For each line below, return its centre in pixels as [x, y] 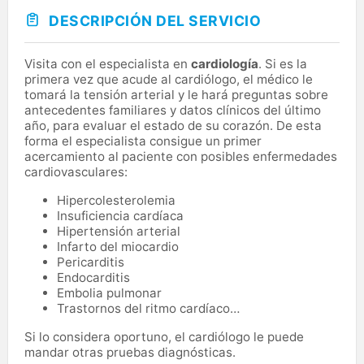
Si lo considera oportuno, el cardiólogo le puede [164, 336]
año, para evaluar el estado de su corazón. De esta [173, 125]
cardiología [225, 63]
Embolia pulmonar [109, 292]
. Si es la [283, 63]
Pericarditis [91, 262]
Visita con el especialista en [108, 63]
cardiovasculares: [76, 171]
